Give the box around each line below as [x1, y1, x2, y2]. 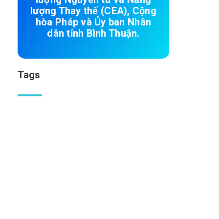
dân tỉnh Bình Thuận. [47, 27, 140, 39]
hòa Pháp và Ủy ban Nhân [35, 16, 152, 28]
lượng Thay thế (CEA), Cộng [30, 5, 156, 17]
